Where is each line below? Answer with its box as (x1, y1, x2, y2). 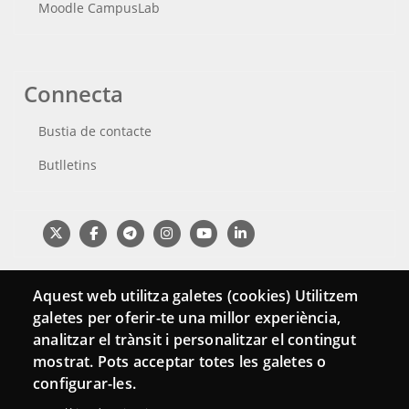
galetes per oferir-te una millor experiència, (33, 308, 341, 329)
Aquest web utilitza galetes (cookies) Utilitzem (33, 286, 359, 307)
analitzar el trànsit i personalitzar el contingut (33, 330, 356, 351)
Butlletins (38, 156, 97, 174)
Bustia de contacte (38, 122, 152, 141)
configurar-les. (33, 373, 136, 394)
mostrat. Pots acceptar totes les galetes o (33, 351, 327, 372)
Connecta (24, 79, 123, 110)
